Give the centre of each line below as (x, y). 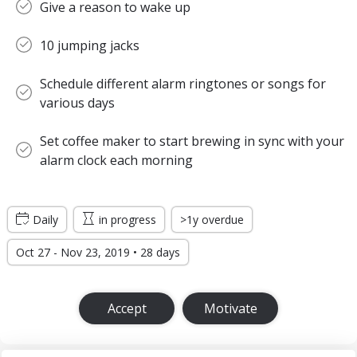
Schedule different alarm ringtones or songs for (183, 84)
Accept (127, 308)
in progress (127, 220)
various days (77, 103)
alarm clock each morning (116, 160)
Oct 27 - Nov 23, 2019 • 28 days (98, 252)
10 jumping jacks (90, 45)
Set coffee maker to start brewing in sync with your (192, 141)
